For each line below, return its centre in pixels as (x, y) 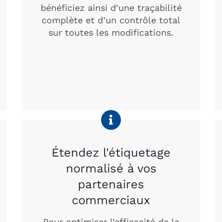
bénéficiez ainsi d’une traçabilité (111, 7)
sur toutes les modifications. (111, 32)
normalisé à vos (111, 168)
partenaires (111, 184)
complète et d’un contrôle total (111, 20)
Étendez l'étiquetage (111, 152)
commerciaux (111, 200)
